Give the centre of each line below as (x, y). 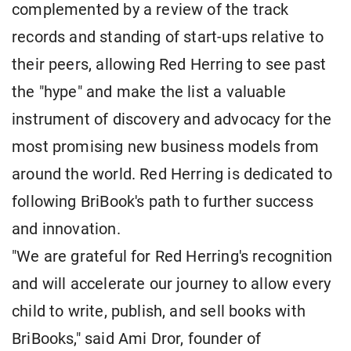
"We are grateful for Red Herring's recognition (172, 257)
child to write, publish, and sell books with (159, 312)
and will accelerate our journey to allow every (172, 284)
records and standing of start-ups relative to (168, 38)
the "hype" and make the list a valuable (149, 92)
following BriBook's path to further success (163, 202)
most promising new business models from (166, 147)
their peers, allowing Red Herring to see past (169, 65)
